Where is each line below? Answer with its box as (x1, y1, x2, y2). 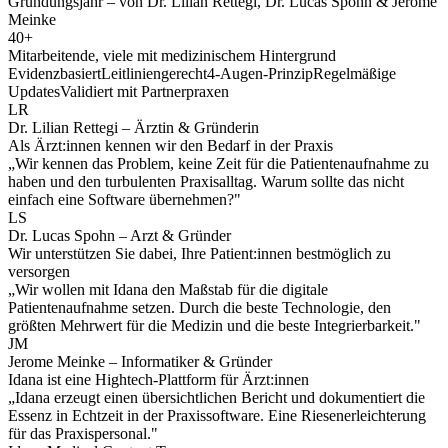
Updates (8, 83, 60, 101)
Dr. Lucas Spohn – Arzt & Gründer (8, 227, 231, 245)
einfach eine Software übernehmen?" (8, 191, 241, 209)
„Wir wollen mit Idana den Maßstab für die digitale (8, 281, 328, 299)
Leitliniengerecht (101, 65, 207, 83)
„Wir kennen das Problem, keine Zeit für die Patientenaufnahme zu (8, 155, 429, 173)
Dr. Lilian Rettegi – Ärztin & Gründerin (8, 119, 259, 137)
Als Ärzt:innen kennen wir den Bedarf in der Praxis (8, 137, 333, 155)
